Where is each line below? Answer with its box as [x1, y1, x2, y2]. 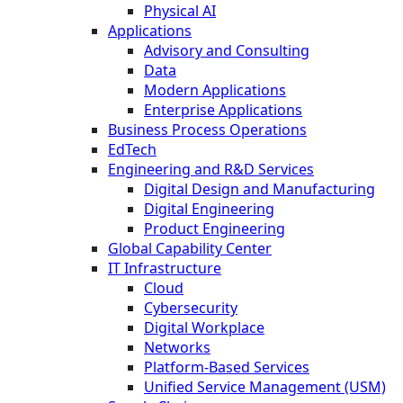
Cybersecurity [144, 297, 237, 318]
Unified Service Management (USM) [144, 376, 386, 397]
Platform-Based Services [144, 356, 309, 377]
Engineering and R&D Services [108, 158, 314, 179]
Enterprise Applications [144, 99, 302, 120]
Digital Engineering [144, 198, 274, 219]
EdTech [108, 139, 157, 159]
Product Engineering [144, 218, 285, 238]
